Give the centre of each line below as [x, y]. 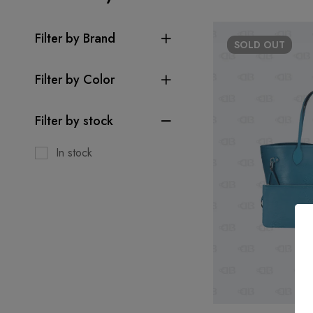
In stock [74, 152]
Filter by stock [74, 121]
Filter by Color [75, 79]
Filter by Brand [75, 38]
